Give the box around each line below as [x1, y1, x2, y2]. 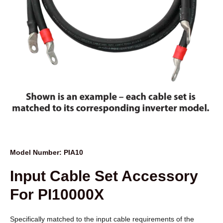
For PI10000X [10, 186, 104, 203]
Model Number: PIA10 [10, 148, 83, 156]
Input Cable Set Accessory [10, 168, 198, 184]
